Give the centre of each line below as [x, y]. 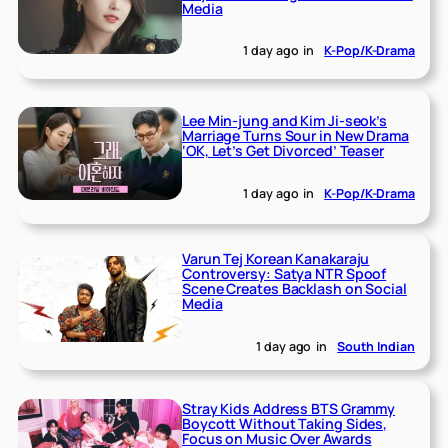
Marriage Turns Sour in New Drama [295, 135]
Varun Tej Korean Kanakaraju [276, 259]
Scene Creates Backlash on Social [294, 289]
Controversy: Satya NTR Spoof [284, 274]
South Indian [376, 346]
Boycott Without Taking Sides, [285, 424]
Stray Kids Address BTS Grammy [289, 409]
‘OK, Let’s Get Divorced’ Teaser [283, 150]
